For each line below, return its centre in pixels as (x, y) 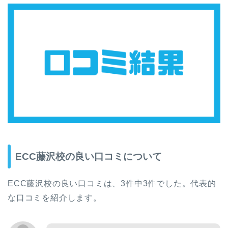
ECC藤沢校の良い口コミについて (89, 157)
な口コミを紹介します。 (55, 198)
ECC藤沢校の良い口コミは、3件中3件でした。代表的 (112, 184)
